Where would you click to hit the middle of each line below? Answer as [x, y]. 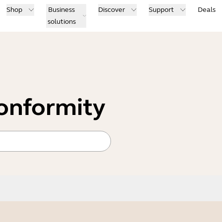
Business [62, 10]
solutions [61, 22]
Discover [111, 10]
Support [161, 10]
